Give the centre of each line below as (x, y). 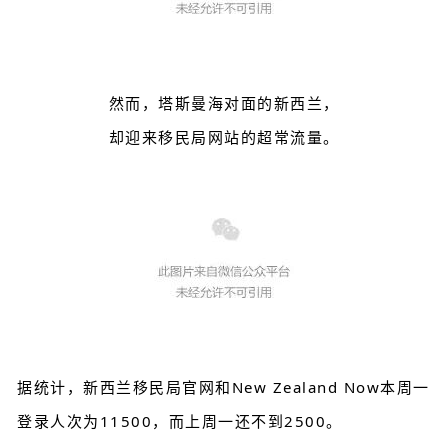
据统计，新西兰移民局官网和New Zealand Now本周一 (223, 387)
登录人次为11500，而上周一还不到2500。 (180, 421)
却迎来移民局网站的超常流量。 (224, 137)
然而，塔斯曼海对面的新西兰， (224, 103)
